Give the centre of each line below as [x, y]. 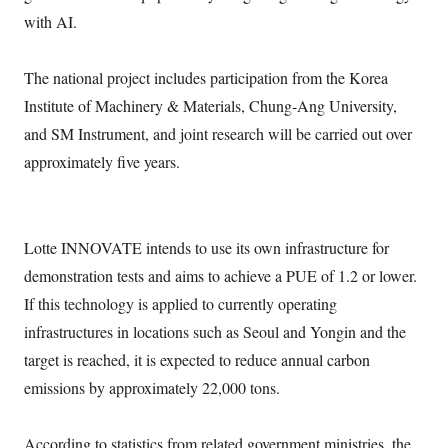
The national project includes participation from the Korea [206, 78]
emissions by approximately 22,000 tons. [152, 388]
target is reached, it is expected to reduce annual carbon [197, 360]
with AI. [51, 22]
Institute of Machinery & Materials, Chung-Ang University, [211, 106]
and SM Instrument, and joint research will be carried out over [218, 134]
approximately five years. [102, 162]
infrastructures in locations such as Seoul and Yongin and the [215, 332]
